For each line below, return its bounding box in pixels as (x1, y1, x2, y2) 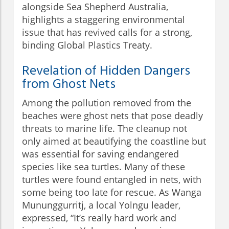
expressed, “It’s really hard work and (22, 212, 176, 224)
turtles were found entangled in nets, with (22, 173, 201, 186)
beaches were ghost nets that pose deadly (22, 109, 203, 122)
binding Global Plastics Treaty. (22, 39, 152, 52)
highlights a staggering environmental (22, 13, 185, 26)
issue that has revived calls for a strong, (22, 26, 192, 39)
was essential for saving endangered (22, 148, 179, 161)
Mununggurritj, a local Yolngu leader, (22, 199, 180, 212)
